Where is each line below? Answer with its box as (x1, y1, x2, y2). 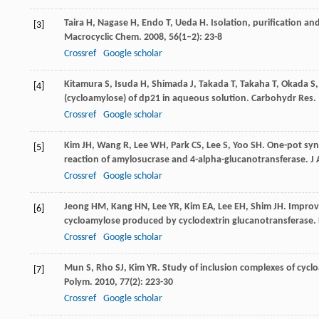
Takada (199, 79, 229, 90)
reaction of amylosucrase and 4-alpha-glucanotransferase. (64, 155, 310, 166)
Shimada (152, 79, 188, 90)
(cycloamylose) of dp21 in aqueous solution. (64, 93, 251, 105)
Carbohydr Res (251, 93, 313, 105)
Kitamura (64, 79, 103, 90)
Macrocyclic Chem (64, 32, 139, 43)
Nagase (98, 18, 128, 29)
